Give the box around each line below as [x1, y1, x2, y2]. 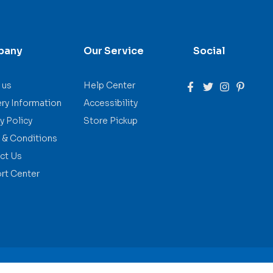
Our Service [83, 44, 144, 58]
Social [193, 44, 225, 58]
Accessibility [83, 97, 138, 109]
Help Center [83, 80, 135, 91]
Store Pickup [83, 115, 138, 127]
